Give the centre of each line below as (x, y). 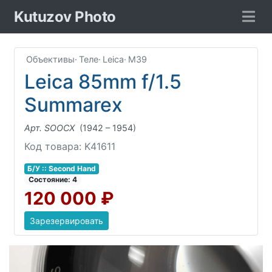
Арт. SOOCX (49, 128)
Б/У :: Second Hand (61, 168)
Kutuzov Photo (65, 16)
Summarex (73, 105)
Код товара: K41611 (70, 146)
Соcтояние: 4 (53, 179)
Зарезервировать (66, 221)
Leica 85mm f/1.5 (103, 82)
